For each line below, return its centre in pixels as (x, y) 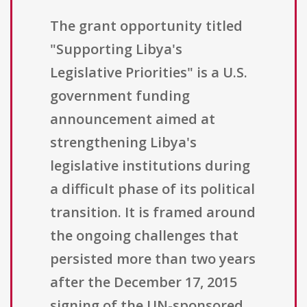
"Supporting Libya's (116, 49)
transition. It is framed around (153, 212)
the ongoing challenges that (144, 236)
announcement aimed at (133, 119)
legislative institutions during (150, 166)
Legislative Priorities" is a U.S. (149, 73)
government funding (120, 96)
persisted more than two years (153, 259)
